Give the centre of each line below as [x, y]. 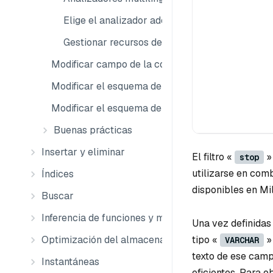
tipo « [206, 240]
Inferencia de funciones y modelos [118, 218]
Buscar [58, 196]
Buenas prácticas [93, 130]
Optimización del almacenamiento [119, 240]
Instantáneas [70, 262]
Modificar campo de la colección [125, 64]
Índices [58, 174]
